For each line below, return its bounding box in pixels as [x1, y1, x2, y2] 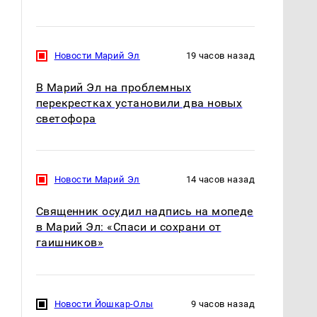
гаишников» [35, 236, 104, 250]
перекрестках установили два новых [35, 96, 243, 110]
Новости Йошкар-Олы [54, 298, 154, 309]
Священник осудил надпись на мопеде [35, 204, 253, 219]
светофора [35, 111, 96, 125]
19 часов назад [185, 50, 255, 61]
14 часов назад [185, 174, 255, 185]
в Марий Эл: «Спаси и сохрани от [35, 220, 221, 234]
